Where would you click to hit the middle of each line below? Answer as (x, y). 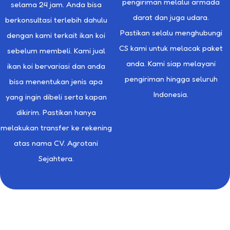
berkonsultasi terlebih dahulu (56, 20)
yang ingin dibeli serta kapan (56, 97)
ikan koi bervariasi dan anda (56, 66)
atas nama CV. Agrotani (56, 143)
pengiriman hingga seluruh (171, 79)
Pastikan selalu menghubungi (171, 33)
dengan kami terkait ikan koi (56, 35)
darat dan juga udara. (171, 17)
